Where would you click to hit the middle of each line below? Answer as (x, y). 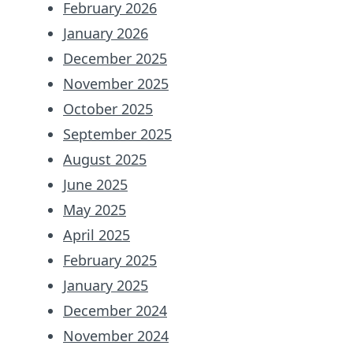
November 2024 (116, 335)
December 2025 (115, 58)
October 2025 (108, 108)
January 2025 (106, 285)
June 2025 (95, 184)
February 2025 (110, 260)
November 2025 (116, 83)
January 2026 (106, 33)
